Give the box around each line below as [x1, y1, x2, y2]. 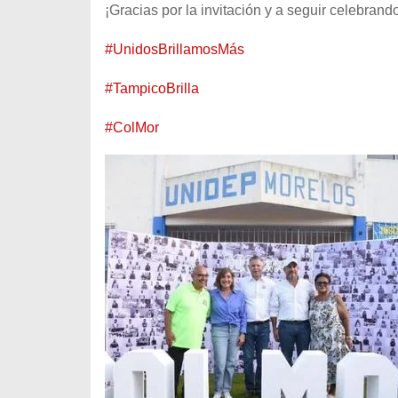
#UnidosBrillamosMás [105, 41, 244, 57]
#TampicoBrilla [105, 80, 199, 96]
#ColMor [105, 119, 159, 135]
